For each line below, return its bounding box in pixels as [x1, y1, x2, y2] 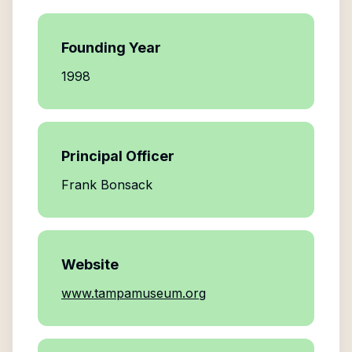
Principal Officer [61, 148, 174, 164]
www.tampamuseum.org [61, 285, 206, 301]
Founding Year [61, 39, 161, 56]
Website [61, 256, 119, 273]
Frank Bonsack [61, 177, 152, 192]
